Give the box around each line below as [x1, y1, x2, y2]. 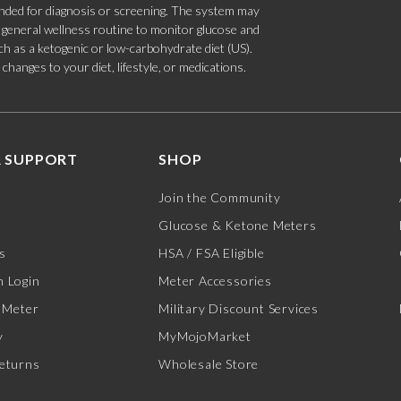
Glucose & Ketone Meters [158, 218, 317, 234]
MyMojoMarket [158, 328, 252, 345]
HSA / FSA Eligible [158, 245, 265, 261]
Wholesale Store [158, 356, 260, 372]
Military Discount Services [158, 301, 319, 317]
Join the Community [158, 190, 281, 206]
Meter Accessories [158, 273, 272, 289]
